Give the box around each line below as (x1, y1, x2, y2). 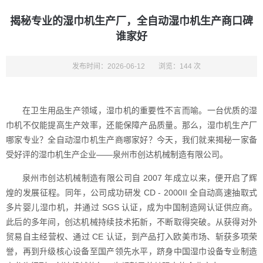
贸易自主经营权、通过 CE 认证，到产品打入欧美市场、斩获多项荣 (6, 232, 257, 241)
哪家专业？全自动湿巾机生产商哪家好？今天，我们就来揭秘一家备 (6, 135, 257, 144)
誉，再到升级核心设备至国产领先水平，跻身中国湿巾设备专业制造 (6, 247, 257, 256)
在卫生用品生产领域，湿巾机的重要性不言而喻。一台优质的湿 (22, 106, 257, 115)
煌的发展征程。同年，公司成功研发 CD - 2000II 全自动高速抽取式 (6, 188, 257, 197)
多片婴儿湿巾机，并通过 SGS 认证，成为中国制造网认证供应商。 (6, 203, 257, 212)
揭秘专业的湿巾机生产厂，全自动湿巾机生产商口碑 (10, 15, 253, 27)
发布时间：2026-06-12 (72, 62, 145, 70)
